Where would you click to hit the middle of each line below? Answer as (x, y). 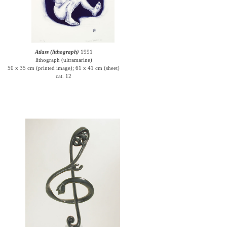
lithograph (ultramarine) (64, 60)
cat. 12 (64, 76)
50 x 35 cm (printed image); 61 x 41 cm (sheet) (64, 68)
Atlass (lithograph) (57, 52)
